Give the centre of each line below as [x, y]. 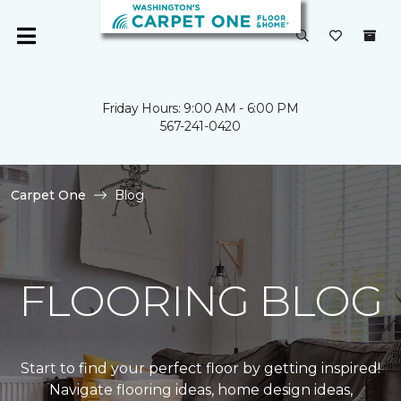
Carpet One [48, 195]
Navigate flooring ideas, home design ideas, [200, 390]
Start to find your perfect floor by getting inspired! [200, 368]
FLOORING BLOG [200, 301]
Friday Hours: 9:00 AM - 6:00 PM [200, 108]
